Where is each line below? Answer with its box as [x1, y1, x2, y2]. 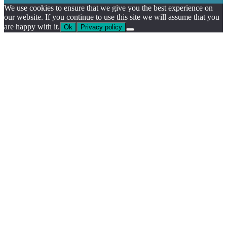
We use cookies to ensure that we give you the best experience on [4, 3, 213, 12]
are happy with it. [4, 22, 60, 31]
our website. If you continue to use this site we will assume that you [4, 12, 219, 21]
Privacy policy [81, 23, 122, 31]
